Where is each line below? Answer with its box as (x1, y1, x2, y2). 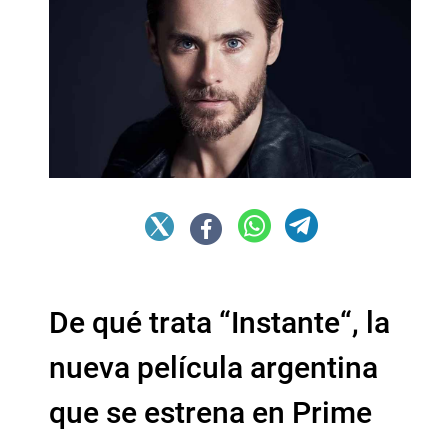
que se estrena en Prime (49, 394, 372, 430)
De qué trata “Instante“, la (49, 304, 390, 340)
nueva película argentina (49, 349, 378, 385)
